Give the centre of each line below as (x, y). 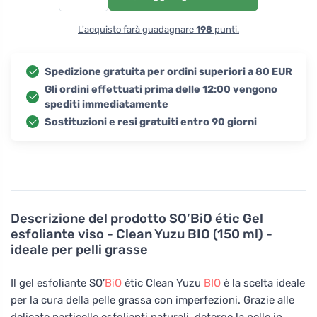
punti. (226, 29)
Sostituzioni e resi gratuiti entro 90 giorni (151, 122)
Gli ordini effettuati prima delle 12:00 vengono (161, 89)
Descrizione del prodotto (90, 218)
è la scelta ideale (263, 283)
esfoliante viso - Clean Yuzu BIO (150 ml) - (142, 234)
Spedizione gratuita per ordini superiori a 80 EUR (168, 71)
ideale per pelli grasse (79, 249)
